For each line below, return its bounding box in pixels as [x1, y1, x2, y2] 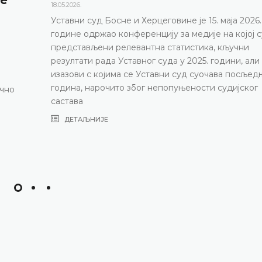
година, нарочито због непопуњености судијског [51, 82, 258, 93]
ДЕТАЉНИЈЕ [63, 115, 108, 123]
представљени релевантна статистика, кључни [51, 42, 249, 53]
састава [51, 95, 83, 106]
